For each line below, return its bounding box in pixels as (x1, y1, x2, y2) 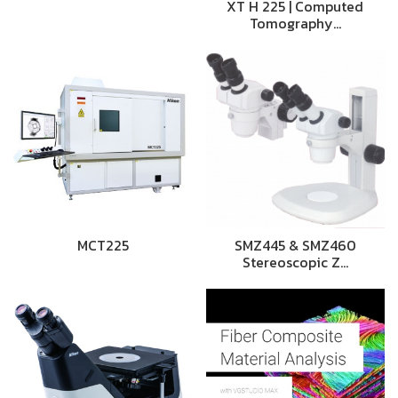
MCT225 (76, 235, 129, 257)
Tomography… (249, 12, 341, 34)
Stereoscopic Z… (242, 251, 348, 274)
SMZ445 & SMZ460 (234, 235, 356, 257)
